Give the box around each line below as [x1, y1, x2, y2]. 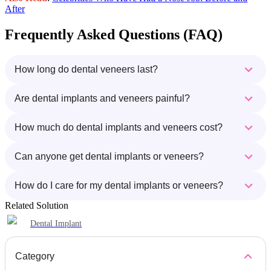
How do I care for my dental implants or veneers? [15, 180, 223, 191]
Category [15, 251, 54, 262]
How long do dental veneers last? [15, 64, 158, 75]
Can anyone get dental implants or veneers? [15, 151, 204, 162]
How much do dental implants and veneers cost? [15, 122, 223, 133]
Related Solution [5, 200, 68, 211]
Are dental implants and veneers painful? [15, 93, 190, 104]
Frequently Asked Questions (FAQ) [5, 27, 223, 43]
